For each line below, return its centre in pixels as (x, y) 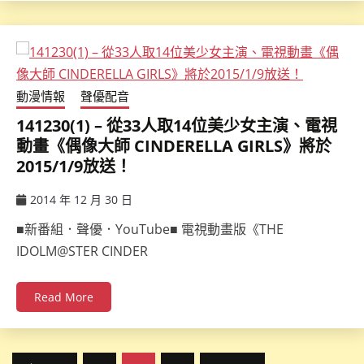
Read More (64, 297)
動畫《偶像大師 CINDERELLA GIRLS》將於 (174, 146)
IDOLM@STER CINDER (82, 251)
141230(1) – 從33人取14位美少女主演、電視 (177, 126)
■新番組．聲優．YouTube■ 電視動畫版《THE (150, 230)
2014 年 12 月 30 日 (81, 200)
